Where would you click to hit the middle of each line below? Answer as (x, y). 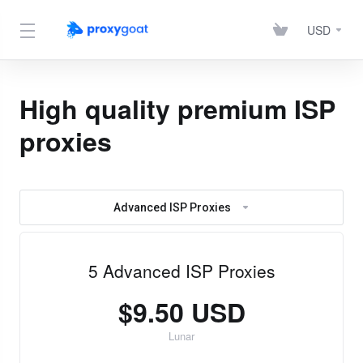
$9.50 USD (181, 312)
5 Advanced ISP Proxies (181, 271)
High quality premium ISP (177, 109)
